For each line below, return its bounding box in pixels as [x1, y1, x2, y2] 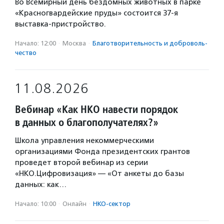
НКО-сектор [93, 200, 130, 207]
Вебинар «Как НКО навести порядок [15, 102, 178, 116]
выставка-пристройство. [15, 19, 106, 28]
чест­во [15, 49, 36, 56]
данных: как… [15, 180, 66, 189]
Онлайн [62, 200, 86, 207]
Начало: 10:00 [15, 200, 56, 207]
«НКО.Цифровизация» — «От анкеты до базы [15, 169, 184, 178]
